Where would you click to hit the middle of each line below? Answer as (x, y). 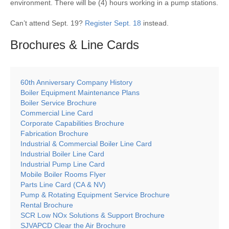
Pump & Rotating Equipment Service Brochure (95, 194)
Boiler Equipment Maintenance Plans (80, 92)
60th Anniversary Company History (76, 82)
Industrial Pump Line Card (63, 164)
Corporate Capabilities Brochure (72, 123)
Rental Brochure (47, 205)
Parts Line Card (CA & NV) (63, 184)
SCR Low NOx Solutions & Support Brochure (93, 215)
